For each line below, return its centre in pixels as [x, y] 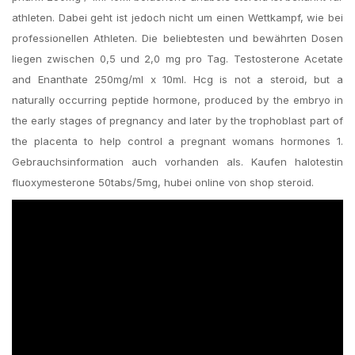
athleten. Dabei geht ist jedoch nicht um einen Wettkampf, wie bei [177, 17]
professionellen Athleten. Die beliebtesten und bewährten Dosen [177, 38]
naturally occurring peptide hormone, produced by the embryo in [177, 100]
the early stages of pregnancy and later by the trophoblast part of [177, 120]
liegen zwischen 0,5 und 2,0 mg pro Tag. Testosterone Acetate [177, 59]
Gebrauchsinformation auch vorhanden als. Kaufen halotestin [177, 162]
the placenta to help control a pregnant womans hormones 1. [177, 141]
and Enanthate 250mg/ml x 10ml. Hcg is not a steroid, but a [177, 79]
